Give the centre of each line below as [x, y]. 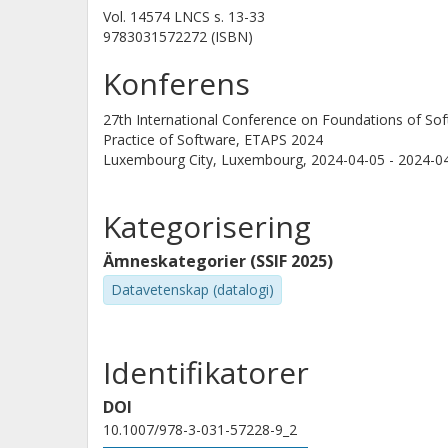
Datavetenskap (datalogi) [192, 289]
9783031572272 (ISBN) [178, 36]
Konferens [176, 83]
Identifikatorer [206, 372]
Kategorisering [207, 226]
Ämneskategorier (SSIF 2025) [218, 261]
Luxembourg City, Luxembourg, [207, 159]
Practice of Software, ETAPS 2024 [213, 139]
